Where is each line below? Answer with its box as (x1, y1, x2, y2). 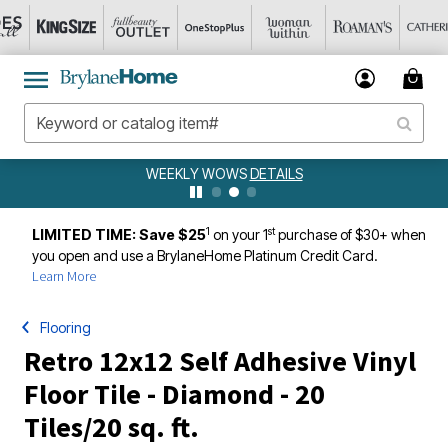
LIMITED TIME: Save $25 (32, 226, 206, 243)
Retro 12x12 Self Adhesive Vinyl (24, 343, 416, 379)
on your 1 (213, 226, 268, 243)
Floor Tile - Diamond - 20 (24, 376, 325, 412)
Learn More (32, 267, 96, 285)
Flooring (40, 319, 92, 336)
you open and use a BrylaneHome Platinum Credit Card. (32, 247, 378, 264)
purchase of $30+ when (275, 226, 426, 243)
